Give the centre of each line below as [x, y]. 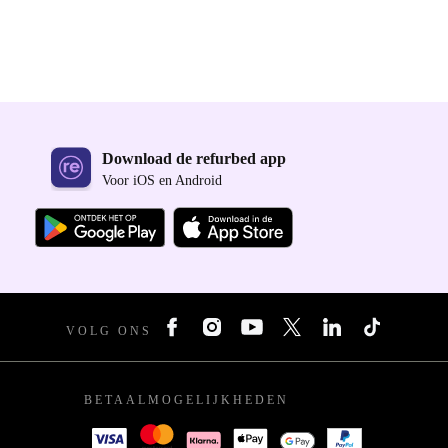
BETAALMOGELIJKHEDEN [186, 400]
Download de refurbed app [193, 159]
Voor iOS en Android [161, 181]
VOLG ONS [109, 331]
